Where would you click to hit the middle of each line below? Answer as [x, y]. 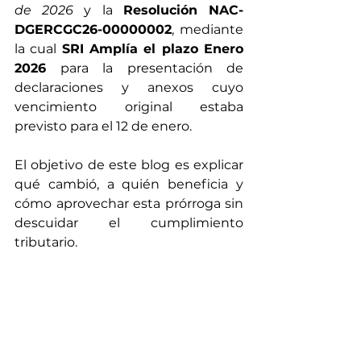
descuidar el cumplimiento [129, 223]
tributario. [46, 242]
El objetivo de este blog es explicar [129, 165]
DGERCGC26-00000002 [93, 29]
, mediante [207, 29]
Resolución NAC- [183, 10]
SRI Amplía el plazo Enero [153, 49]
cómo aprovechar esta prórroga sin [129, 203]
